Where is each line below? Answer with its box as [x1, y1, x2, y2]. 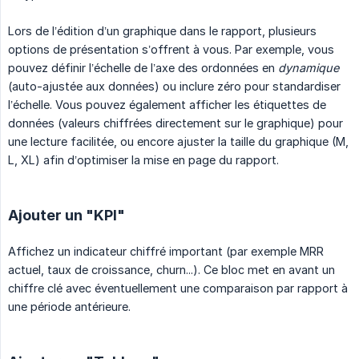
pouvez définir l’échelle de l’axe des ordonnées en [8, 60, 278, 75]
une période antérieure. [8, 299, 131, 313]
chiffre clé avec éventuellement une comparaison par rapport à [8, 280, 348, 295]
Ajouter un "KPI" [8, 206, 125, 224]
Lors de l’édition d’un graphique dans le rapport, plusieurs [8, 23, 317, 38]
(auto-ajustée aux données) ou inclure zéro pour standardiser [8, 79, 341, 93]
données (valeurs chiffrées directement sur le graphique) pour [8, 115, 343, 130]
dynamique [278, 60, 339, 75]
